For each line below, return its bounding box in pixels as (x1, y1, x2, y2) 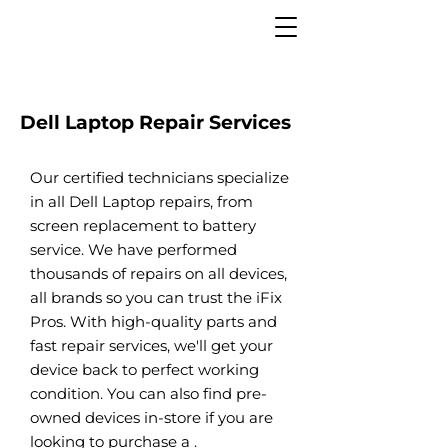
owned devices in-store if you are (30, 408, 273, 427)
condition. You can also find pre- (30, 384, 267, 403)
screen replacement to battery (30, 216, 256, 235)
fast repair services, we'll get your (30, 336, 273, 355)
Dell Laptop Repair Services (20, 111, 291, 134)
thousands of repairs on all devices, (30, 264, 287, 283)
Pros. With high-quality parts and (30, 312, 277, 331)
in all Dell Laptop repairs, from (30, 192, 253, 211)
